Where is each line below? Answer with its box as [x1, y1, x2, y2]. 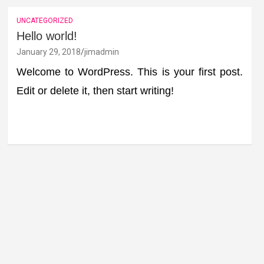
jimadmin [84, 47, 119, 57]
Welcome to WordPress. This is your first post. [16, 65, 243, 78]
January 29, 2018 [16, 47, 81, 57]
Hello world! [16, 29, 77, 42]
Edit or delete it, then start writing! [16, 84, 174, 97]
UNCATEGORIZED [16, 16, 73, 25]
